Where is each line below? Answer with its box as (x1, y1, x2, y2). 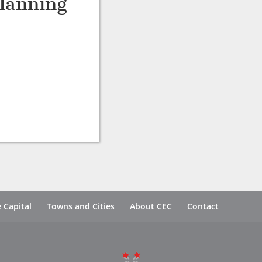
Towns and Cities (47, 201, 115, 212)
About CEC (130, 201, 173, 212)
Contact (187, 201, 219, 212)
